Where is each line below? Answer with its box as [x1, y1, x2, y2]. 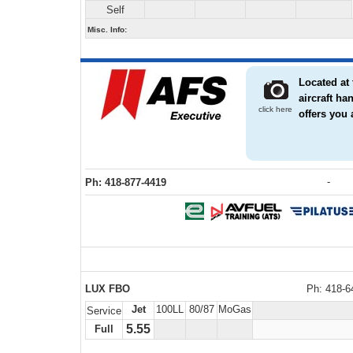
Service [87, 305, 121, 317]
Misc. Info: [87, 25, 127, 34]
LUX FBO [85, 283, 130, 295]
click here [254, 105, 292, 113]
